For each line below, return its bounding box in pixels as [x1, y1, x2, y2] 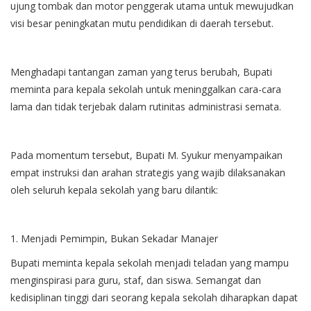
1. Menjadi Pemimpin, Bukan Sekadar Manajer [10, 232, 218, 246]
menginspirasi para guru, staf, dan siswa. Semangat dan [10, 274, 261, 287]
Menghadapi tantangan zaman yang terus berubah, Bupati [10, 65, 272, 79]
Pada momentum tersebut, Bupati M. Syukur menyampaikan [10, 149, 283, 162]
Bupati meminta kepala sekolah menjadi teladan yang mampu [10, 256, 289, 270]
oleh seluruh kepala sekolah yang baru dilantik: [10, 183, 218, 197]
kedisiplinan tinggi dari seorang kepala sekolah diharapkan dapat [10, 291, 298, 305]
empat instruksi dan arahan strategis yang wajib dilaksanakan [10, 166, 285, 180]
